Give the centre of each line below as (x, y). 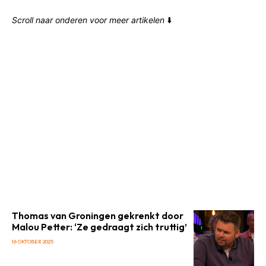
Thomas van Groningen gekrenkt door (98, 216)
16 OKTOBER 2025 (33, 241)
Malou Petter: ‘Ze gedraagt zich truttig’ (99, 227)
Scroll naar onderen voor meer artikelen (88, 20)
